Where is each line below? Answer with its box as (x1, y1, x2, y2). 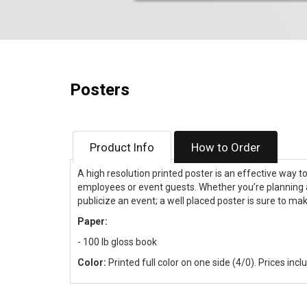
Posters (70, 80, 130, 100)
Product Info (90, 140, 154, 155)
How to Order (191, 140, 260, 155)
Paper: (77, 216, 108, 228)
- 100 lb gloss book (77, 236, 157, 248)
